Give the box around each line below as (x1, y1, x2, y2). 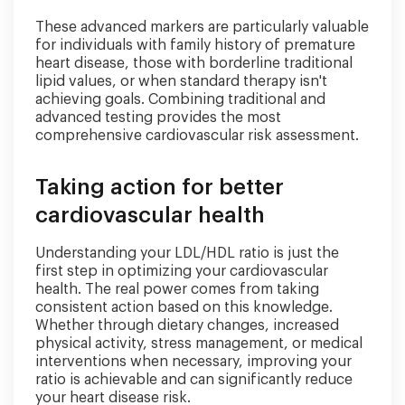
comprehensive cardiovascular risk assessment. (35, 127, 359, 143)
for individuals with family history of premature (35, 37, 355, 52)
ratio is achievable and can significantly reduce (35, 372, 353, 387)
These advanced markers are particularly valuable (35, 19, 369, 34)
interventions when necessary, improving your (35, 353, 352, 369)
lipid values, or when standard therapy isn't (35, 73, 327, 89)
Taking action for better (35, 175, 284, 198)
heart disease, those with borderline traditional (35, 55, 353, 71)
